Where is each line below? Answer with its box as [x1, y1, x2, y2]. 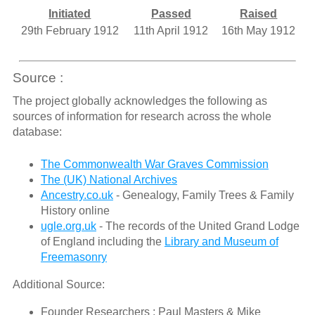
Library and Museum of [164, 236, 278, 248]
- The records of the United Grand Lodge [96, 220, 300, 233]
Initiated [49, 8, 91, 20]
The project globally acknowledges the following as [12, 95, 267, 108]
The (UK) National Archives [40, 174, 177, 186]
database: [12, 126, 62, 139]
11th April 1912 [134, 25, 209, 37]
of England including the [40, 236, 165, 248]
